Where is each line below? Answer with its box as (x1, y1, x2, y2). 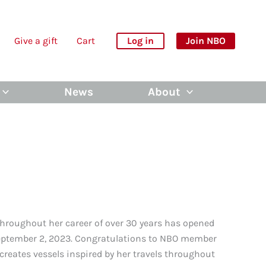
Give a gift (14, 34, 58, 46)
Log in (127, 34, 154, 46)
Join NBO (186, 34, 226, 46)
